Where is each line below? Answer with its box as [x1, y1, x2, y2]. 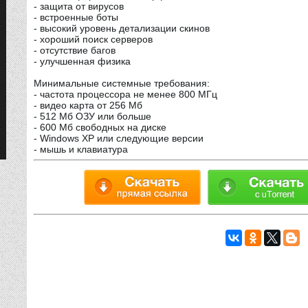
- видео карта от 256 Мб [34, 100, 145, 111]
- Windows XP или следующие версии [34, 133, 206, 144]
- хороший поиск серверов [34, 34, 155, 45]
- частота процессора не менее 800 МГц [34, 89, 220, 100]
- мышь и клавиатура [34, 144, 128, 155]
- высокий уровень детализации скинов [34, 23, 212, 34]
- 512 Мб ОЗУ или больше [34, 111, 154, 122]
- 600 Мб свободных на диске [34, 122, 169, 133]
